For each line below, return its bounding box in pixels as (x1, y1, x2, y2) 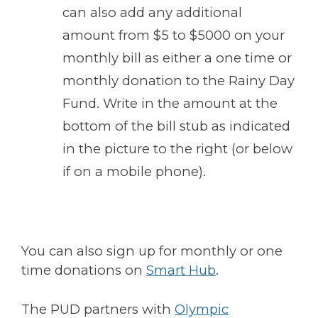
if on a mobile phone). (62, 163, 207, 180)
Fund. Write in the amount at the (62, 95, 278, 112)
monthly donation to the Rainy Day (62, 72, 295, 89)
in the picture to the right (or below (62, 141, 293, 158)
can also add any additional (62, 4, 243, 21)
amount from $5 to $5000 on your (62, 27, 285, 44)
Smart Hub (146, 262, 216, 279)
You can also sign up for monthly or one (21, 243, 283, 260)
